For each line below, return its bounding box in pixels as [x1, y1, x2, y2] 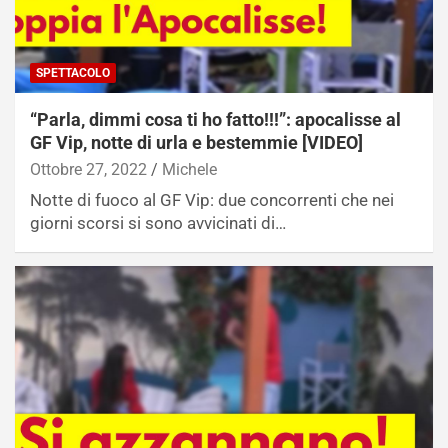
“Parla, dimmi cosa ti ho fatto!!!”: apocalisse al [30, 108, 401, 130]
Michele [162, 159, 217, 179]
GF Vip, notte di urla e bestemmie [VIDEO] [30, 131, 363, 153]
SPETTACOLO [36, 65, 110, 80]
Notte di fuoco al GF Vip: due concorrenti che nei [30, 189, 394, 210]
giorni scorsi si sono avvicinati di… [30, 212, 286, 233]
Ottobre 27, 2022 [30, 159, 147, 179]
